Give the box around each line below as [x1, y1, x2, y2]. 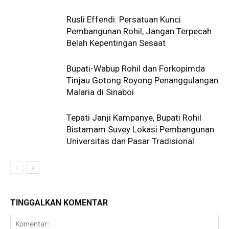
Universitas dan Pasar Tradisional [66, 135, 194, 146]
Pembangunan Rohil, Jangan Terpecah [66, 26, 212, 36]
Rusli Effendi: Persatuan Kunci [66, 14, 181, 25]
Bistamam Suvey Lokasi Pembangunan [66, 124, 214, 134]
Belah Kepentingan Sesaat [66, 37, 166, 48]
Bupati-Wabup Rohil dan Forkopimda [66, 63, 205, 74]
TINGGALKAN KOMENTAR [10, 197, 108, 208]
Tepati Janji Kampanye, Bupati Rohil [66, 112, 201, 123]
